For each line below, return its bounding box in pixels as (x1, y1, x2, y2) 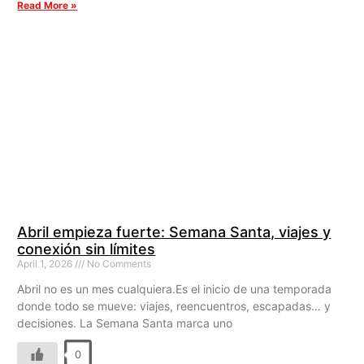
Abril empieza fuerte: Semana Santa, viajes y (17, 223, 331, 241)
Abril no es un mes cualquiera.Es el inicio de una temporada (17, 282, 332, 297)
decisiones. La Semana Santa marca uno (17, 316, 233, 331)
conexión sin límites (17, 240, 156, 258)
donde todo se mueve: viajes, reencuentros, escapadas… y (17, 299, 331, 314)
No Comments (84, 258, 152, 271)
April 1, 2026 (17, 258, 76, 271)
